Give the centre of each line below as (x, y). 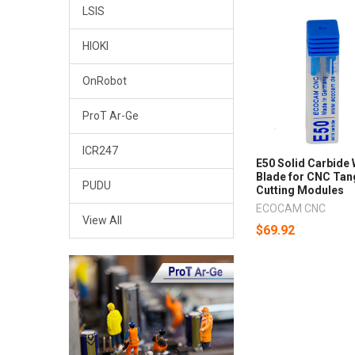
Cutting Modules (300, 190)
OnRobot (104, 81)
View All (102, 221)
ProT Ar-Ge (110, 116)
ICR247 (100, 151)
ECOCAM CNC (291, 208)
